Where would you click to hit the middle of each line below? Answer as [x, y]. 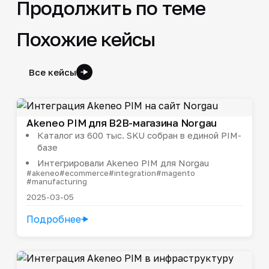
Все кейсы [52, 72]
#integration [132, 173]
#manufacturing [56, 181]
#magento [175, 173]
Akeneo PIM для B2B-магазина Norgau [122, 122]
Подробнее [53, 219]
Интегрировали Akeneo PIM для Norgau [123, 162]
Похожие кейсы [86, 39]
